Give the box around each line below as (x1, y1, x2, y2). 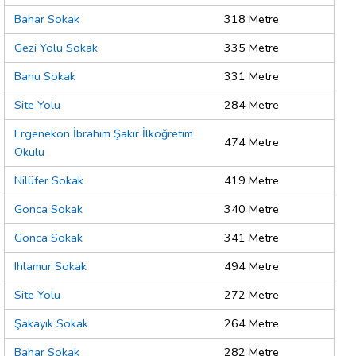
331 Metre (224, 68, 279, 85)
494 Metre (224, 258, 279, 275)
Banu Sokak (14, 68, 75, 85)
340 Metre (224, 201, 279, 218)
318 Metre (224, 11, 279, 28)
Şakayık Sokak (14, 315, 88, 332)
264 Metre (224, 315, 279, 332)
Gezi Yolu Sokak (14, 40, 98, 56)
